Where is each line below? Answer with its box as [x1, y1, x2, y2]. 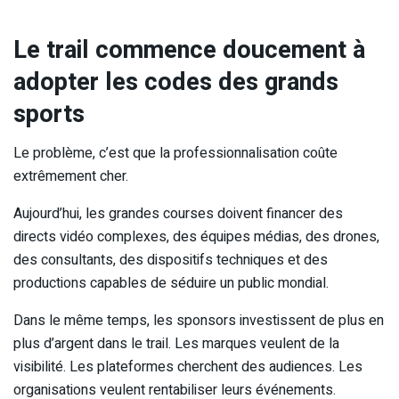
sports [13, 95, 85, 132]
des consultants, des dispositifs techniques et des [13, 249, 328, 272]
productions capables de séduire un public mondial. [13, 273, 329, 295]
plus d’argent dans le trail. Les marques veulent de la [13, 333, 339, 355]
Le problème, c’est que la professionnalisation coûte [13, 142, 338, 165]
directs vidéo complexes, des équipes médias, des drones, [13, 226, 379, 248]
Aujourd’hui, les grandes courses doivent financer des [13, 203, 343, 225]
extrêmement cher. [13, 166, 128, 188]
